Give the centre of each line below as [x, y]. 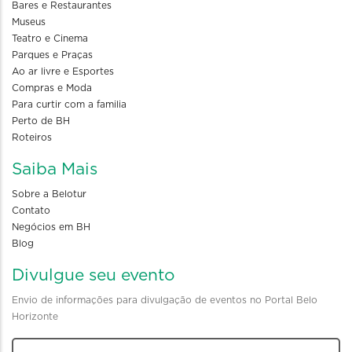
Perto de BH [41, 121]
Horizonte [35, 317]
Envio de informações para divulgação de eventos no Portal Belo [165, 301]
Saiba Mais [55, 170]
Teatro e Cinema [50, 39]
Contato [31, 211]
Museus [29, 22]
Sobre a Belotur [49, 194]
